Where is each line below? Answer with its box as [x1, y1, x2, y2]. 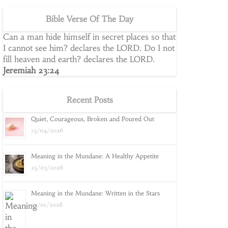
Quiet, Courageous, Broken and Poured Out [31, 115, 154, 123]
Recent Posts [66, 95, 113, 105]
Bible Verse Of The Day [46, 14, 133, 24]
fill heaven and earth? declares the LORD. [3, 54, 155, 64]
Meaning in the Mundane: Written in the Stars [31, 189, 160, 197]
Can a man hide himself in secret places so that [3, 32, 176, 42]
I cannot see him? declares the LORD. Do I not [3, 43, 175, 53]
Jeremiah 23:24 [3, 65, 60, 75]
